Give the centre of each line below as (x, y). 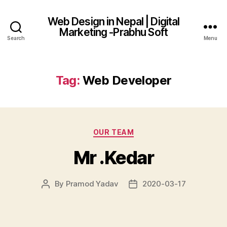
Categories (136, 130)
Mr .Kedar (113, 157)
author (57, 195)
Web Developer (127, 80)
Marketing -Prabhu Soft (113, 32)
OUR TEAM (113, 132)
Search (16, 38)
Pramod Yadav (92, 183)
